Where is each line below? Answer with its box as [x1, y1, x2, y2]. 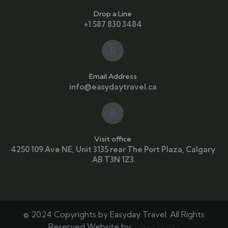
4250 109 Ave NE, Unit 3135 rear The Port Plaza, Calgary [10, 145, 215, 155]
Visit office [94, 134, 131, 144]
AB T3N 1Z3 [92, 155, 134, 165]
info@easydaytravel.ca [69, 82, 157, 92]
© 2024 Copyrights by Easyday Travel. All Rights [23, 209, 205, 220]
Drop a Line [94, 9, 132, 19]
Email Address [89, 72, 137, 81]
